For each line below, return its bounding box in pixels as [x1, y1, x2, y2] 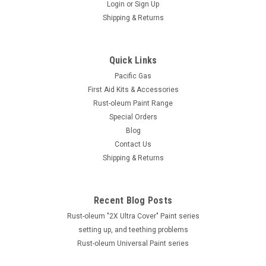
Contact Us [115, 140, 151, 149]
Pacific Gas [115, 72, 151, 81]
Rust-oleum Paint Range [93, 99, 173, 108]
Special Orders [109, 113, 157, 122]
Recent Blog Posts [93, 195, 173, 207]
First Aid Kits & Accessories [87, 85, 179, 94]
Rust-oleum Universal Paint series [77, 239, 189, 248]
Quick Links [109, 55, 157, 66]
